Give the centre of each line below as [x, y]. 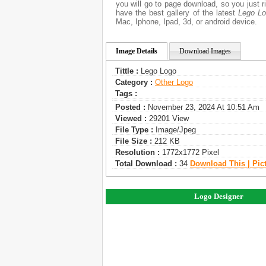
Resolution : [137, 152]
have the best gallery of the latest [177, 13]
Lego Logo [157, 71]
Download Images [205, 51]
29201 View [168, 118]
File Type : [134, 130]
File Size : [134, 141]
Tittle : [127, 71]
